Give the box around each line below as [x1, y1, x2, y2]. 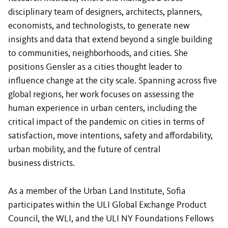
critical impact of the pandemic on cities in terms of [8, 118, 205, 127]
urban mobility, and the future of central [8, 145, 160, 154]
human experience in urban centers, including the [8, 104, 197, 113]
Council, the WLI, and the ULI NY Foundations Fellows [8, 214, 214, 223]
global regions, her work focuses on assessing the [8, 90, 194, 99]
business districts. [8, 159, 75, 168]
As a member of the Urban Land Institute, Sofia [8, 187, 186, 196]
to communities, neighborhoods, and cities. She [8, 49, 188, 58]
